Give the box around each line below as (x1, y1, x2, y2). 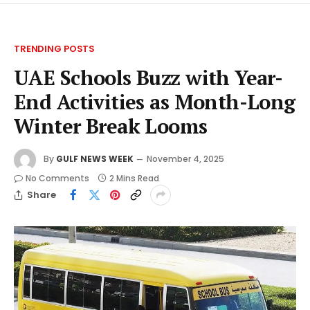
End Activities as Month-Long (14, 88, 295, 115)
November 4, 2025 (147, 153, 224, 165)
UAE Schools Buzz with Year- (14, 64, 283, 91)
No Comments (26, 172, 89, 184)
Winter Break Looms (14, 112, 208, 139)
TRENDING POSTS (14, 42, 95, 55)
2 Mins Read (109, 172, 159, 184)
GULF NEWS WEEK (56, 153, 134, 165)
